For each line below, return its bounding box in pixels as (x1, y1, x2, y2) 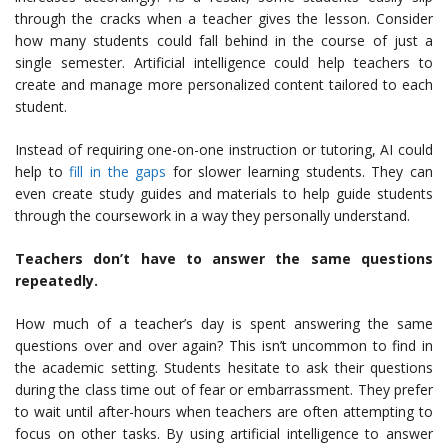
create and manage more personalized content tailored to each (15, 75, 433, 95)
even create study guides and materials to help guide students (15, 184, 433, 204)
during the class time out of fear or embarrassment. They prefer (15, 380, 433, 400)
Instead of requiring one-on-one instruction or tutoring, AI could (15, 140, 433, 160)
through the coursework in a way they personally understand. (15, 206, 410, 226)
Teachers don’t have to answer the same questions (15, 249, 433, 269)
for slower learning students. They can (166, 162, 434, 182)
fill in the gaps (69, 162, 167, 182)
